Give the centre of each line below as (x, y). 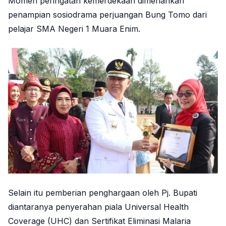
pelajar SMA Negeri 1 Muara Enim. (74, 29)
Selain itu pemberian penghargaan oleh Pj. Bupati (103, 193)
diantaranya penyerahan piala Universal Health (98, 207)
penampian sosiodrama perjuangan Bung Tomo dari (107, 14)
